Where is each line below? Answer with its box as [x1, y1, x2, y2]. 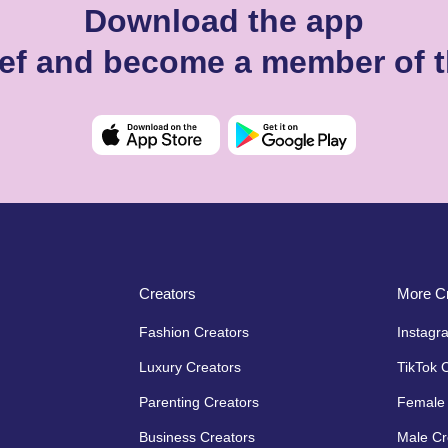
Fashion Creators [139, 323, 249, 340]
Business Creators [139, 428, 255, 445]
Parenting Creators [139, 393, 259, 410]
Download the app [84, 2, 364, 39]
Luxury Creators [139, 358, 241, 375]
